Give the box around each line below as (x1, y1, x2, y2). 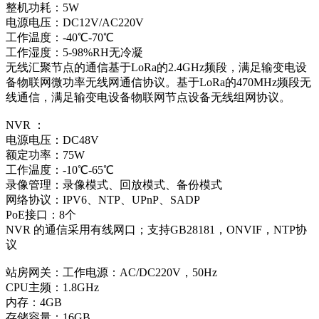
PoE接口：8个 (6, 208, 76, 221)
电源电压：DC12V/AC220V (6, 16, 144, 28)
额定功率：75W (6, 148, 85, 161)
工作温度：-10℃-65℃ (6, 163, 114, 176)
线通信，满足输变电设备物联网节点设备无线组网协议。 (6, 90, 291, 103)
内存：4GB (6, 296, 62, 308)
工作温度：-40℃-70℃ (6, 31, 114, 43)
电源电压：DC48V (6, 133, 99, 146)
